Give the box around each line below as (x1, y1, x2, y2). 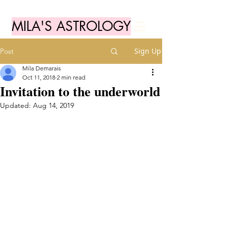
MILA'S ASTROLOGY (12, 18, 131, 35)
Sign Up (134, 46, 161, 56)
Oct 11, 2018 (22, 73, 55, 81)
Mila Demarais (22, 64, 61, 72)
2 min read (57, 73, 85, 81)
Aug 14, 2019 (33, 101, 74, 110)
